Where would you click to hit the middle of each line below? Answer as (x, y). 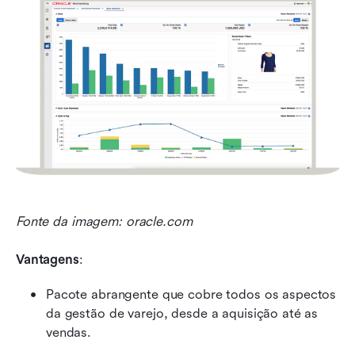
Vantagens (48, 260)
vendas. (69, 333)
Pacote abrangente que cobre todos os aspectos (191, 295)
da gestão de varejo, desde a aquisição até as (182, 314)
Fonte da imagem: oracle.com (104, 222)
